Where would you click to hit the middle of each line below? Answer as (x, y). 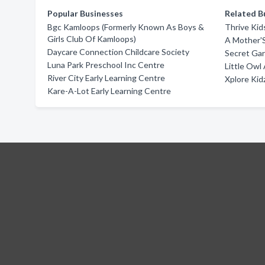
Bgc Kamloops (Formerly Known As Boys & (126, 27)
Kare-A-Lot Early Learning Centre (109, 91)
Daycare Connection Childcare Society (118, 52)
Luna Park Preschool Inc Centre (106, 65)
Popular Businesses (85, 13)
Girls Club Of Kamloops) (92, 39)
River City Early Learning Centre (106, 78)
